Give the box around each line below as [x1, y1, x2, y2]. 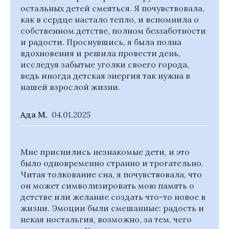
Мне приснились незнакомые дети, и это [20, 147, 190, 157]
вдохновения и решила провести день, [20, 48, 180, 58]
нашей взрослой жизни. [20, 82, 120, 92]
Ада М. [20, 109, 48, 120]
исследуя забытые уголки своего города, [20, 59, 189, 70]
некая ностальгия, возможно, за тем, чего [20, 214, 192, 224]
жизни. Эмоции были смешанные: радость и [20, 203, 204, 213]
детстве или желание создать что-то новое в [20, 192, 205, 202]
